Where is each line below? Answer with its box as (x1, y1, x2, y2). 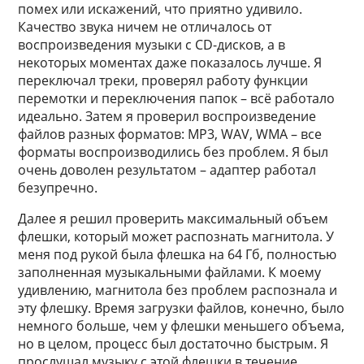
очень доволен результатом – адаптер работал (18, 161, 317, 179)
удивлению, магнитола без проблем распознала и (18, 281, 338, 299)
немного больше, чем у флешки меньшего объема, (18, 317, 345, 335)
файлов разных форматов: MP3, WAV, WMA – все (18, 125, 323, 143)
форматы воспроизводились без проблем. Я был (18, 143, 329, 161)
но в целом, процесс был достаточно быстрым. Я (18, 335, 329, 353)
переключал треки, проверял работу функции (18, 71, 309, 89)
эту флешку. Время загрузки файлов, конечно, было (18, 299, 345, 317)
